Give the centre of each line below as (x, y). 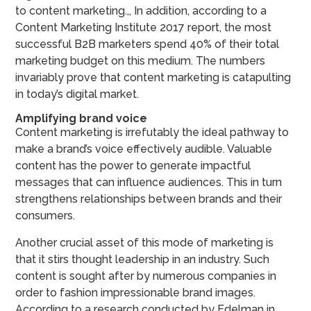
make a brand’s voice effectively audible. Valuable (144, 149)
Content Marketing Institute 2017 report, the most (144, 27)
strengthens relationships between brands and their (149, 199)
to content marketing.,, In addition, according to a (141, 10)
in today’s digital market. (77, 94)
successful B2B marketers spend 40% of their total (148, 44)
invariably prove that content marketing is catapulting (153, 77)
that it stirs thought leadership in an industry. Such (143, 259)
